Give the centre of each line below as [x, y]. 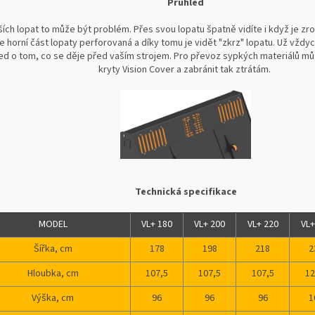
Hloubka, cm [53, 274]
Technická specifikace [186, 192]
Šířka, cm [53, 249]
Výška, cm [53, 298]
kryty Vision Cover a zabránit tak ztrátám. [186, 70]
